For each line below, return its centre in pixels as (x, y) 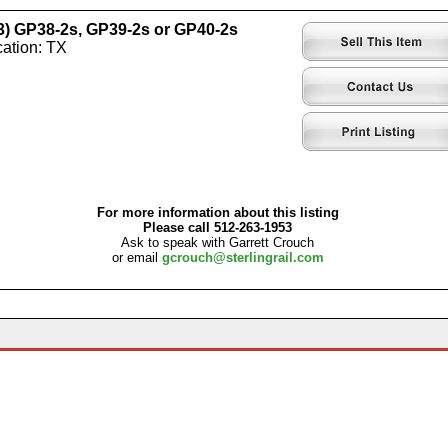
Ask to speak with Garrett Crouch (217, 243)
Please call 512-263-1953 (217, 228)
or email (136, 258)
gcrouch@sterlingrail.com (242, 258)
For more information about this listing (217, 213)
